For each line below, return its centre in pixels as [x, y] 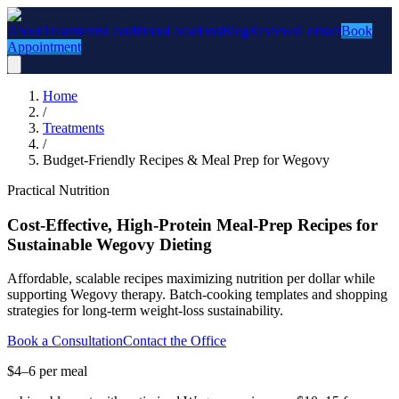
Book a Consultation [65, 341]
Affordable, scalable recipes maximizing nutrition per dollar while [191, 279]
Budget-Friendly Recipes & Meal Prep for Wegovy [186, 160]
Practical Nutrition [58, 190]
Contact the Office [175, 341]
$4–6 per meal [47, 371]
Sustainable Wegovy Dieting [110, 244]
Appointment [44, 47]
